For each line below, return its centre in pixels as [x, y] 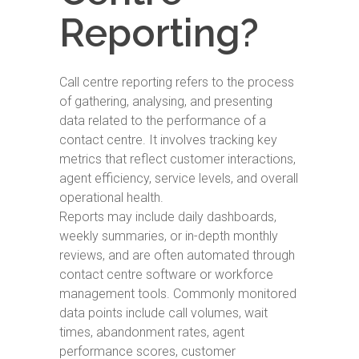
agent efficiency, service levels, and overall [179, 178]
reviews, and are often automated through [177, 255]
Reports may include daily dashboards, [168, 217]
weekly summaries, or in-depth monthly [169, 236]
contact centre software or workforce [166, 274]
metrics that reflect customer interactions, [177, 159]
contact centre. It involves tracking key [168, 140]
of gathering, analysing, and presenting [166, 101]
